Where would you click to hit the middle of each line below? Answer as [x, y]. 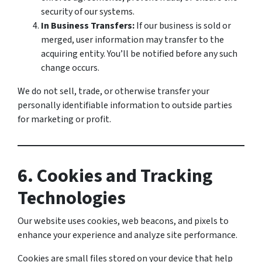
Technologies [72, 198]
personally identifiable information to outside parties [125, 105]
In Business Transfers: [88, 26]
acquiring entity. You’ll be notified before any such [139, 54]
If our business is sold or [183, 26]
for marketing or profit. [64, 119]
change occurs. [70, 68]
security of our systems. [88, 12]
